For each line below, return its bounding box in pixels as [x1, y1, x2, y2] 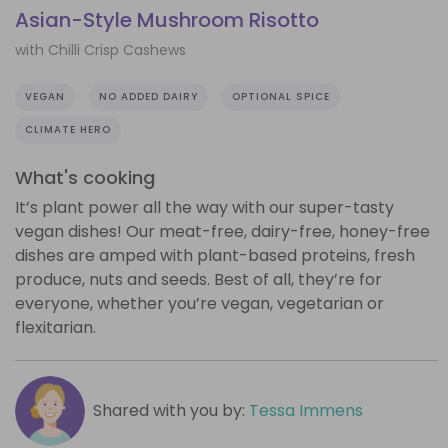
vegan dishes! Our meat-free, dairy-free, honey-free [15, 219, 430, 243]
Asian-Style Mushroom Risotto [15, 6, 319, 35]
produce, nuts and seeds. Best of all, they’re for [15, 267, 382, 291]
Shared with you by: [92, 398, 249, 422]
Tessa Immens [248, 398, 363, 422]
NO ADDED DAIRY [99, 88, 198, 104]
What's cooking [15, 164, 155, 190]
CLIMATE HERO [25, 121, 111, 137]
